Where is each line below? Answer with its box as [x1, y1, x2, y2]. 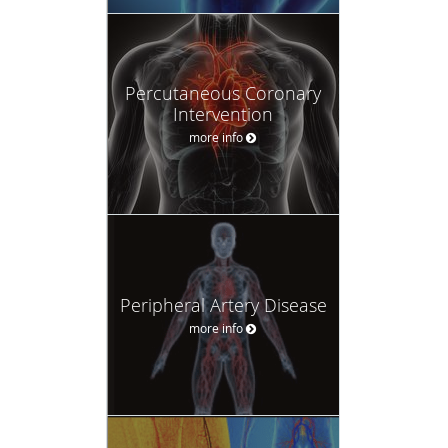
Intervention [173, 101, 273, 126]
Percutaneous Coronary [125, 80, 321, 105]
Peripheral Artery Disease [119, 292, 327, 317]
